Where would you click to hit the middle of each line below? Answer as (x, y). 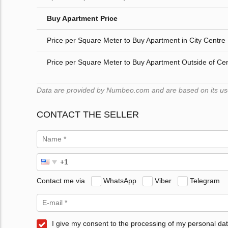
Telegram (205, 180)
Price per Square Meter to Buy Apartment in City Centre (136, 40)
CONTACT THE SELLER (88, 115)
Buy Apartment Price (82, 19)
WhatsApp (120, 180)
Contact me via (61, 180)
